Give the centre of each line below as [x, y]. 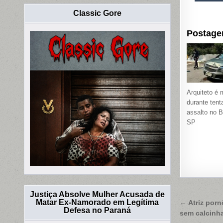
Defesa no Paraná [98, 211]
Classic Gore [98, 13]
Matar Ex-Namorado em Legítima [98, 203]
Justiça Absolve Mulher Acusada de [98, 195]
